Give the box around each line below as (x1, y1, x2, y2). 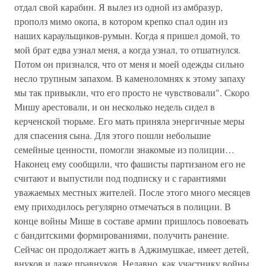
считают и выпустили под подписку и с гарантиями (14, 172, 226, 184)
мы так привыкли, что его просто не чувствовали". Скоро (14, 86, 249, 99)
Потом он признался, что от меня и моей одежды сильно (14, 58, 244, 70)
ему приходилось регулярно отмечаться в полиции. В (14, 200, 231, 213)
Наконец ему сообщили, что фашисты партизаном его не (14, 157, 245, 170)
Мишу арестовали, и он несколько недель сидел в (14, 100, 215, 113)
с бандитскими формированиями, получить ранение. (14, 229, 229, 241)
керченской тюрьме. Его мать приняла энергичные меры (14, 115, 245, 127)
